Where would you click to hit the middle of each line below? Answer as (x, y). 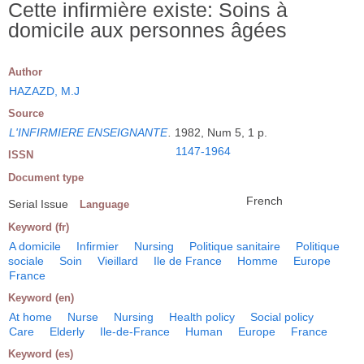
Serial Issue (38, 204)
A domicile (35, 246)
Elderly (67, 331)
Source (26, 113)
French (264, 200)
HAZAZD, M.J (44, 91)
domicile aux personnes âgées (147, 30)
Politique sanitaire (235, 246)
